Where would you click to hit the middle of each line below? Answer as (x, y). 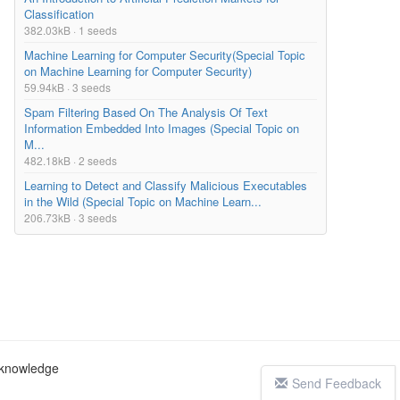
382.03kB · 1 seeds (71, 30)
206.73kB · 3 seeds (71, 218)
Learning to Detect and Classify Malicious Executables (166, 186)
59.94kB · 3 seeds (67, 87)
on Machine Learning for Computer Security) (138, 71)
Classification (59, 14)
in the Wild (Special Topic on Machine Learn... (143, 202)
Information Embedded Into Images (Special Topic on (162, 129)
